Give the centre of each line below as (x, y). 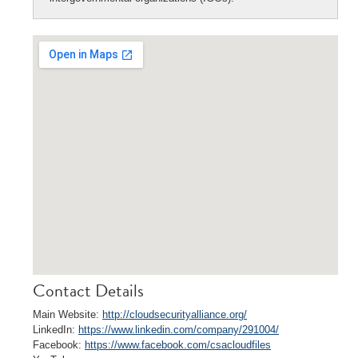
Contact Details (88, 290)
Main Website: (68, 314)
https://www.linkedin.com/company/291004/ (179, 330)
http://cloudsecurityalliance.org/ (175, 314)
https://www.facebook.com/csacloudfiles (178, 345)
